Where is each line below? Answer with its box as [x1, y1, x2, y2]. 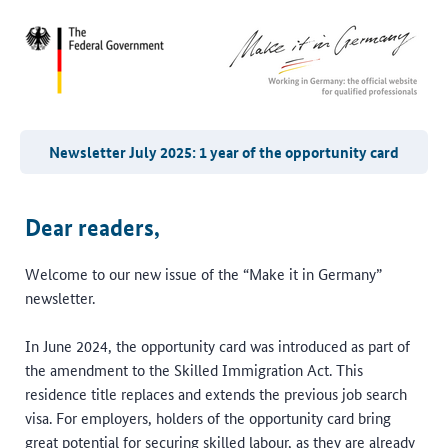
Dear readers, [25, 213, 160, 242]
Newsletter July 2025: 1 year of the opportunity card [49, 141, 399, 163]
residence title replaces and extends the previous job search [25, 383, 407, 404]
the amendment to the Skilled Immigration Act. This [25, 359, 363, 380]
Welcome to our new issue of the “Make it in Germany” [25, 263, 382, 284]
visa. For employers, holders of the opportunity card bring [25, 407, 391, 428]
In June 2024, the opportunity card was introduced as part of [25, 335, 410, 356]
